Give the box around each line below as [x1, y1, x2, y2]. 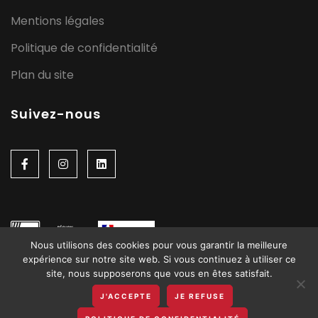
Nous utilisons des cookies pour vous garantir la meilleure [31, 239, 287, 251]
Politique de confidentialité [11, 39, 158, 56]
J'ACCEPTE [100, 292, 152, 300]
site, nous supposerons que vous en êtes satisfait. [45, 268, 273, 279]
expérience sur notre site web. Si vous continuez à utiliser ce [22, 253, 296, 265]
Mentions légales [11, 12, 104, 29]
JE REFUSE [175, 292, 225, 300]
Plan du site [11, 66, 74, 83]
